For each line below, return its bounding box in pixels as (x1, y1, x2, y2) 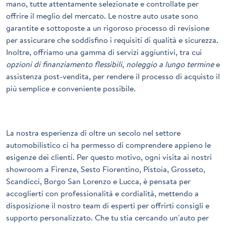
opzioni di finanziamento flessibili (6, 59, 122, 70)
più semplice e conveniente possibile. (6, 83, 136, 94)
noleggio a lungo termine (126, 59, 214, 70)
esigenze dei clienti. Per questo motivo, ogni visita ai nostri (6, 151, 212, 163)
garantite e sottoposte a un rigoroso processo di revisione (6, 22, 209, 34)
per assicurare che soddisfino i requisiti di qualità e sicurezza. (6, 34, 218, 46)
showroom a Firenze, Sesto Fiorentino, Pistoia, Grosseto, (6, 163, 205, 175)
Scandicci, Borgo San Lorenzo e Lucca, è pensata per (6, 176, 191, 187)
